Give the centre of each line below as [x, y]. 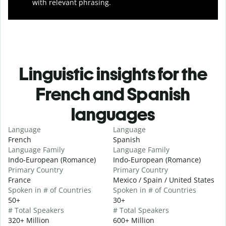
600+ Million [134, 220]
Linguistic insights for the [113, 74]
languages [113, 114]
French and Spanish [113, 94]
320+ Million [29, 220]
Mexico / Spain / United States [164, 180]
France [19, 180]
